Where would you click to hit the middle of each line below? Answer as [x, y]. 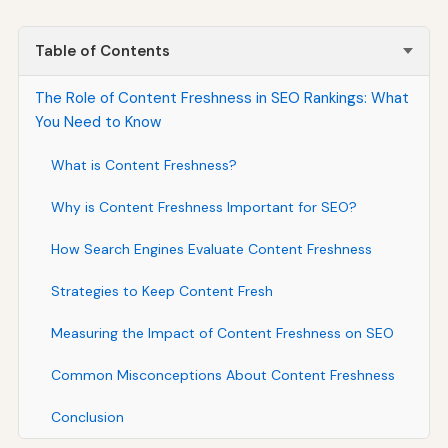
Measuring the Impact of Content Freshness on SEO [222, 332]
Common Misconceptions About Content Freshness [222, 374]
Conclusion [87, 416]
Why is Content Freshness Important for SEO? [203, 206]
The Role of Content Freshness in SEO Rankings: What [221, 97]
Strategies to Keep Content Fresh [161, 290]
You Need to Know [97, 121]
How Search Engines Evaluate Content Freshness [211, 248]
